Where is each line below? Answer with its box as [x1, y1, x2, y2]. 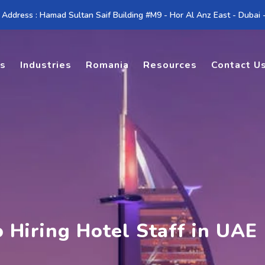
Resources [143, 59, 198, 72]
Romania [86, 59, 130, 72]
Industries [20, 59, 72, 72]
